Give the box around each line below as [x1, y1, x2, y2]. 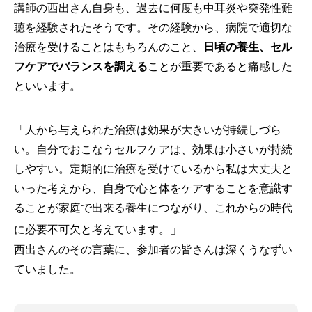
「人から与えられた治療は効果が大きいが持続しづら [14, 124, 281, 136]
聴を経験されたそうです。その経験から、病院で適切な [14, 21, 292, 33]
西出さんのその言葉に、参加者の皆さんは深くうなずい [14, 244, 292, 256]
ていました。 [14, 263, 81, 275]
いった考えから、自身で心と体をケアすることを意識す [14, 182, 292, 194]
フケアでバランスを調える [14, 60, 148, 72]
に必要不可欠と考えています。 [14, 224, 170, 235]
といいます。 [14, 79, 81, 92]
